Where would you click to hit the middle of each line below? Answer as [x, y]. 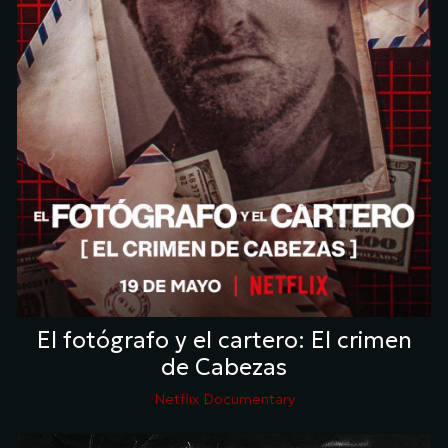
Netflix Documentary [224, 398]
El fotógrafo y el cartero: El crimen [224, 340]
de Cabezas [224, 367]
